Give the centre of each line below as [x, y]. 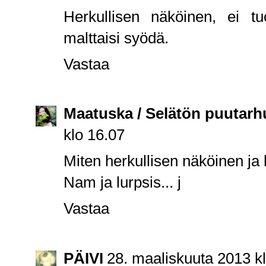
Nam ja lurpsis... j [122, 183]
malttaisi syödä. [116, 38]
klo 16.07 [94, 135]
